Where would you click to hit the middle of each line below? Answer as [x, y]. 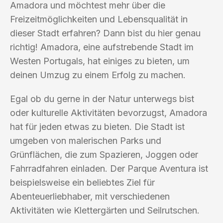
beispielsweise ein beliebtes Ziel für [82, 182]
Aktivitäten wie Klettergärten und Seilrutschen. [105, 210]
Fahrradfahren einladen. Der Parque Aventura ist [109, 168]
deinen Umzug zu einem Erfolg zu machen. [98, 75]
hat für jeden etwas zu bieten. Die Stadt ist [97, 126]
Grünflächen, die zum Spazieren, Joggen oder [104, 154]
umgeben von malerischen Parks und [86, 140]
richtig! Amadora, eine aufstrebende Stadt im [102, 47]
